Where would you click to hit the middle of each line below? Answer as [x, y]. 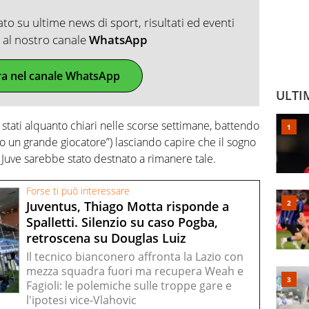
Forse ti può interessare [78, 191]
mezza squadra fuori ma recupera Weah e [135, 271]
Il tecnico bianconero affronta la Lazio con [135, 257]
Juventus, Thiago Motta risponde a [128, 206]
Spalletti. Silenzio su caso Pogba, [122, 222]
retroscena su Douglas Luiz [106, 238]
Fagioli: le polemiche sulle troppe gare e [129, 286]
